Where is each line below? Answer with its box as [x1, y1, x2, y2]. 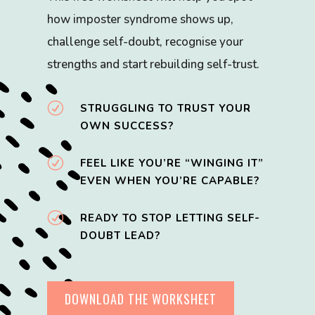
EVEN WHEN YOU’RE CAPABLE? [80, 174, 260, 188]
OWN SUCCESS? [80, 119, 174, 134]
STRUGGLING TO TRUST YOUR [80, 101, 252, 116]
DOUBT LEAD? [80, 229, 161, 243]
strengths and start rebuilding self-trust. [47, 56, 260, 73]
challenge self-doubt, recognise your [47, 34, 244, 51]
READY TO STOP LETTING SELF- [80, 211, 261, 226]
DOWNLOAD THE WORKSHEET [65, 290, 217, 309]
